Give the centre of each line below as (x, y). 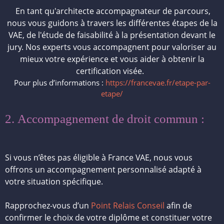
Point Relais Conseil (128, 205)
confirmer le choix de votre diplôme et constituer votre (108, 217)
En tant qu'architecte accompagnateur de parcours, (112, 11)
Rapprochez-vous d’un (48, 205)
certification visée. (112, 71)
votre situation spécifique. (54, 181)
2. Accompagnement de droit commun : (105, 119)
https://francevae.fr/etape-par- (158, 82)
